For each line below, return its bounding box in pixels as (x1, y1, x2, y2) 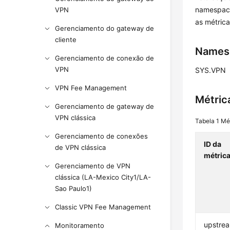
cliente (55, 35, 77, 44)
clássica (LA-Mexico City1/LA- (55, 173, 151, 181)
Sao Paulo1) (55, 184, 92, 193)
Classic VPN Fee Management (55, 203, 151, 211)
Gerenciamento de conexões (55, 132, 148, 140)
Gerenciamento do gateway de (55, 24, 155, 32)
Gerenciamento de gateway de (55, 102, 155, 110)
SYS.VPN (195, 66, 226, 74)
